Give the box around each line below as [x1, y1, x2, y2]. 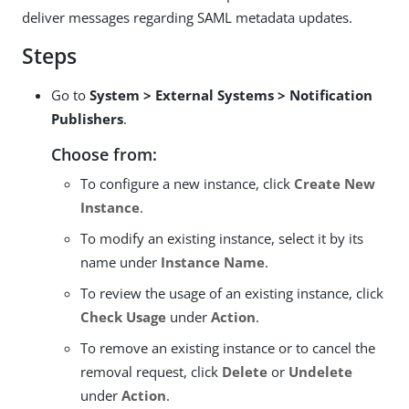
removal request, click [80, 362, 222, 381]
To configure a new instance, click [80, 174, 294, 193]
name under [80, 253, 161, 271]
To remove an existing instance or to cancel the [80, 339, 375, 357]
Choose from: [51, 143, 157, 165]
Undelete [288, 362, 352, 381]
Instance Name [161, 253, 265, 271]
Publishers [51, 110, 123, 128]
